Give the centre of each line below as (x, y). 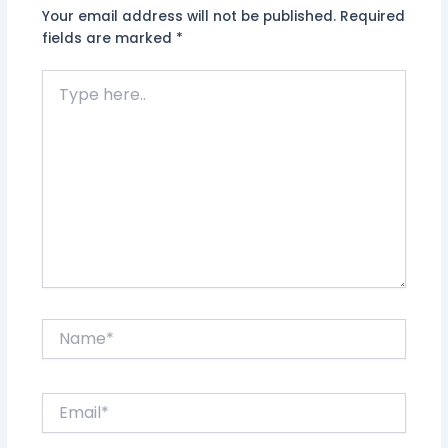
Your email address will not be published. (188, 16)
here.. (60, 99)
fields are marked (108, 38)
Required (372, 16)
